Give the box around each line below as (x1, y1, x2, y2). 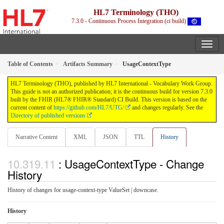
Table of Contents (7, 60, 53, 68)
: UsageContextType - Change (58, 155, 204, 171)
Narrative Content (15, 133, 57, 141)
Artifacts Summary (63, 60, 112, 68)
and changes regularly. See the (130, 104, 203, 111)
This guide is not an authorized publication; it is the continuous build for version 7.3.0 (10, 88, 212, 95)
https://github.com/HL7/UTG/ (53, 104, 124, 111)
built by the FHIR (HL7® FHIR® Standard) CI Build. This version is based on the (10, 96, 207, 103)
